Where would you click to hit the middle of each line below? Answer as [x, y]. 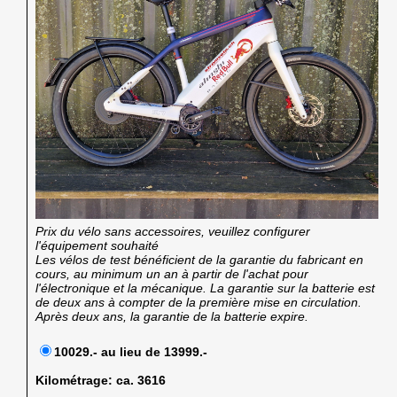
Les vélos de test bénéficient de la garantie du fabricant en [200, 259]
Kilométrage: [74, 380]
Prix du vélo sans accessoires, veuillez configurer [173, 231]
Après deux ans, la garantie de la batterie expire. [172, 316]
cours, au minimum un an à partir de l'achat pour [172, 273]
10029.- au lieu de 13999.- [131, 351]
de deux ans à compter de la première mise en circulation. [199, 302]
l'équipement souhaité [97, 245]
